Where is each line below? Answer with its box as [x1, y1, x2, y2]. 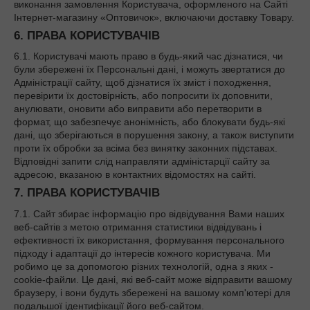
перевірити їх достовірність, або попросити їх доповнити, [14, 90, 273, 102]
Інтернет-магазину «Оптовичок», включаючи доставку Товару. [14, 11, 294, 23]
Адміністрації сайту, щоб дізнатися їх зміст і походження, [14, 77, 271, 89]
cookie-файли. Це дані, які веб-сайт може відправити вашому [14, 274, 292, 285]
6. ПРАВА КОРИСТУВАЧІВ [14, 28, 160, 42]
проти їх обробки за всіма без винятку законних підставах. [14, 143, 277, 154]
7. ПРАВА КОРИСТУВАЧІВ [14, 186, 160, 200]
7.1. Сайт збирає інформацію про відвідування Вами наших [14, 208, 284, 219]
